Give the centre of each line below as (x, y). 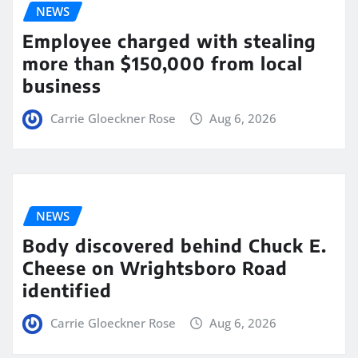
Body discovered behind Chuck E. (175, 246)
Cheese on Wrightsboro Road (155, 268)
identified (67, 290)
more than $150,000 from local (163, 63)
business (62, 85)
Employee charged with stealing (169, 40)
